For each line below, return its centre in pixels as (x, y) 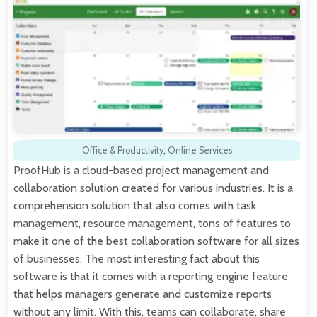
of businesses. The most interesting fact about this (137, 258)
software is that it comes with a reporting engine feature (151, 276)
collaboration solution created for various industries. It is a (153, 188)
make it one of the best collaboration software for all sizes (156, 241)
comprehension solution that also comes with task (135, 205)
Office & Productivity (122, 150)
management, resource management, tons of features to (152, 223)
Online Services (200, 150)
